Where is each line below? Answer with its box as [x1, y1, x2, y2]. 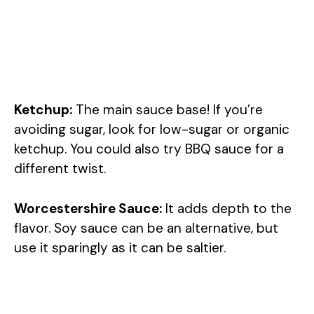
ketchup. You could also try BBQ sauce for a [14, 140, 284, 158]
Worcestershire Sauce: [14, 199, 162, 217]
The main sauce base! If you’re [72, 101, 263, 118]
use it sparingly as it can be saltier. [14, 238, 226, 257]
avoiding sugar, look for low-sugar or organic [14, 121, 289, 138]
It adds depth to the [162, 199, 292, 217]
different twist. [14, 160, 106, 177]
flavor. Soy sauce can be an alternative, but [14, 219, 278, 237]
